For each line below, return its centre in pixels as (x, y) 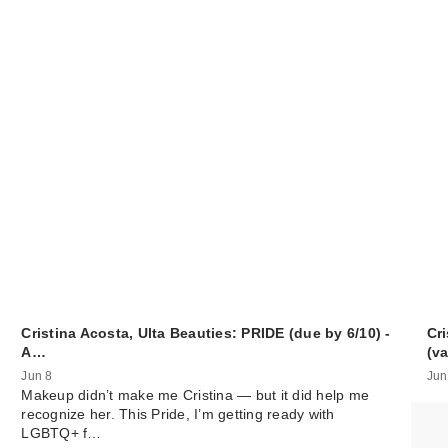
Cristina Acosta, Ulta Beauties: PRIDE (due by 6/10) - (206, 333)
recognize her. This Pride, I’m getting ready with (178, 414)
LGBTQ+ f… (61, 433)
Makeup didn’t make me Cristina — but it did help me (195, 395)
